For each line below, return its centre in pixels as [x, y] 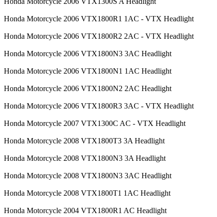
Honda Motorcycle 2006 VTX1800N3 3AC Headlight [88, 53]
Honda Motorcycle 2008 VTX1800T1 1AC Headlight [87, 193]
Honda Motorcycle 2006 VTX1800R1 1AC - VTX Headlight [99, 18]
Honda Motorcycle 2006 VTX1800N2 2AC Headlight [88, 88]
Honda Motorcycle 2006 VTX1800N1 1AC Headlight [88, 71]
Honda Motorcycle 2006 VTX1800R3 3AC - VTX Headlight [99, 106]
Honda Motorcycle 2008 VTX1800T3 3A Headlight [84, 140]
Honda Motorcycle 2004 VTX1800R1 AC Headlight [85, 210]
